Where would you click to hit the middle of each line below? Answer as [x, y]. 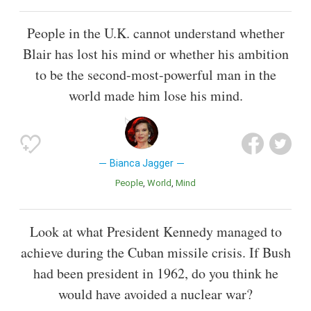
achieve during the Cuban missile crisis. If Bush [155, 252]
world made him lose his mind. [155, 96]
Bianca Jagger [141, 163]
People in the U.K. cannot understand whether [155, 33]
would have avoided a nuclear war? [155, 294]
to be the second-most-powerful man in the [155, 75]
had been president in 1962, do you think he [155, 273]
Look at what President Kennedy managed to [155, 231]
